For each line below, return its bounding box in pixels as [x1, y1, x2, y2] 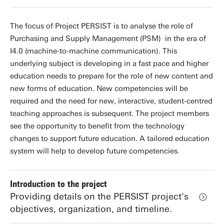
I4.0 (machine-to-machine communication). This [10, 46, 177, 55]
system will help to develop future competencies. [10, 146, 179, 155]
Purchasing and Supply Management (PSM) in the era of [10, 34, 206, 43]
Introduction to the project [10, 178, 107, 189]
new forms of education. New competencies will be [10, 84, 188, 93]
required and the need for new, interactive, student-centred [10, 96, 212, 105]
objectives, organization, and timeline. [10, 203, 172, 214]
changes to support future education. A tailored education [10, 134, 209, 143]
